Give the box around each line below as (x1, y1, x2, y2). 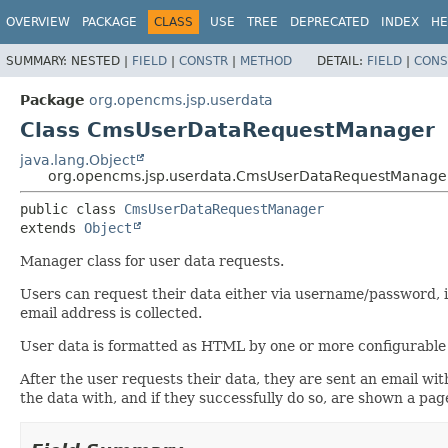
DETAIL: (317, 53, 367, 68)
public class (20, 200, 124, 217)
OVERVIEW (6, 15, 70, 29)
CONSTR (179, 53, 228, 68)
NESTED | (71, 53, 132, 68)
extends (20, 219, 84, 236)
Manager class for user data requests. (20, 252, 284, 269)
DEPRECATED (290, 15, 369, 29)
